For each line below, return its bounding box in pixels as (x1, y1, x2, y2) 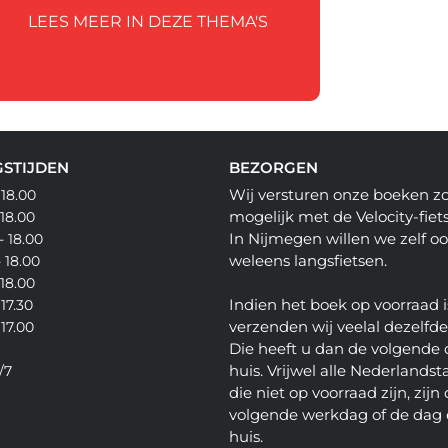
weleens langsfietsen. (228, 251, 387, 271)
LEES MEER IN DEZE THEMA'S (28, 12, 269, 32)
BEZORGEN (228, 158, 318, 178)
